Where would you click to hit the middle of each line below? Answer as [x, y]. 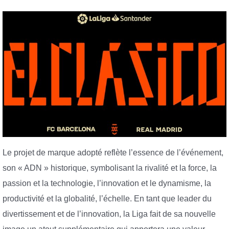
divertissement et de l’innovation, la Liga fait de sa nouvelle [109, 214]
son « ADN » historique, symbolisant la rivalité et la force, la [110, 168]
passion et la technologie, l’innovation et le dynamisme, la [107, 183]
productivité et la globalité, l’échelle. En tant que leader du [107, 198]
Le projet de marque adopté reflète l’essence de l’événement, [113, 152]
